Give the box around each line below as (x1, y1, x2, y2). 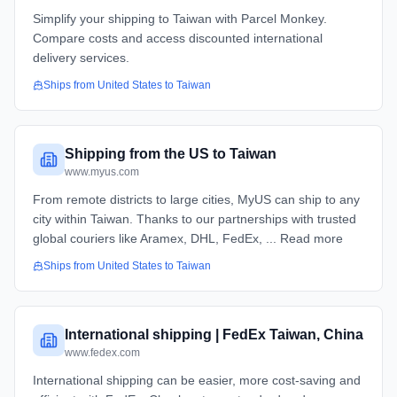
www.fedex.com (65, 346, 140, 359)
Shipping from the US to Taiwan (65, 146, 276, 161)
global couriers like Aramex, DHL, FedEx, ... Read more (33, 231, 343, 245)
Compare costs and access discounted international (33, 31, 323, 45)
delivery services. (33, 51, 129, 65)
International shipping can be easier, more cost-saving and (33, 373, 361, 387)
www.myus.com (65, 166, 139, 178)
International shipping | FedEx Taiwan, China (65, 327, 363, 342)
